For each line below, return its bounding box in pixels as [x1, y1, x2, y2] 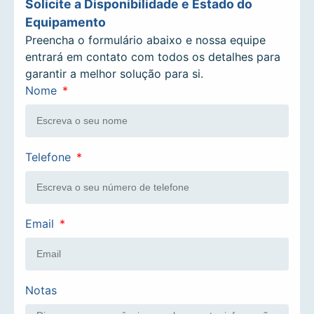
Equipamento [25, 15, 107, 30]
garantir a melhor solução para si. [25, 67, 204, 81]
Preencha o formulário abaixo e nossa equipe [25, 33, 266, 48]
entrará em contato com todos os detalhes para [25, 50, 281, 64]
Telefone [25, 150, 75, 165]
